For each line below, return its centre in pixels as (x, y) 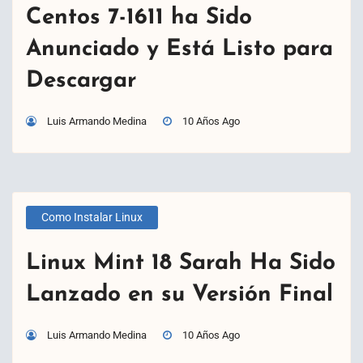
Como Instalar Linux (92, 218)
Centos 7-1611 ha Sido (139, 17)
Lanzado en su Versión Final (179, 295)
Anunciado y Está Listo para (179, 49)
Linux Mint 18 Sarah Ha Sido (181, 263)
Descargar (81, 81)
